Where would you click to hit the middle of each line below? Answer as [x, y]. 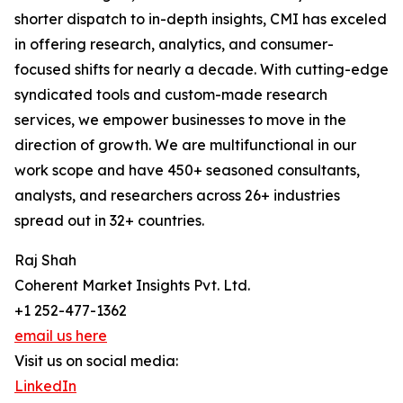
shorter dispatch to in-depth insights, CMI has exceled [201, 19]
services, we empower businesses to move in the [180, 120]
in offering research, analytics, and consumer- [174, 45]
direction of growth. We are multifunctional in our [185, 145]
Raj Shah [45, 260]
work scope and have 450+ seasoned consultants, [187, 170]
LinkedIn [45, 386]
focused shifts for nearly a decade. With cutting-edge [201, 70]
